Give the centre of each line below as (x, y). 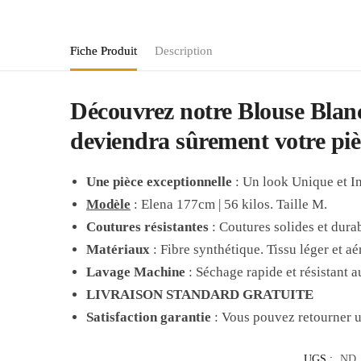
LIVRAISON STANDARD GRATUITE (200, 294)
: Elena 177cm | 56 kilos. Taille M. (229, 204)
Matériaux (118, 249)
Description (184, 50)
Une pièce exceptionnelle (160, 181)
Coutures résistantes (148, 226)
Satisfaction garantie (149, 317)
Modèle (109, 204)
